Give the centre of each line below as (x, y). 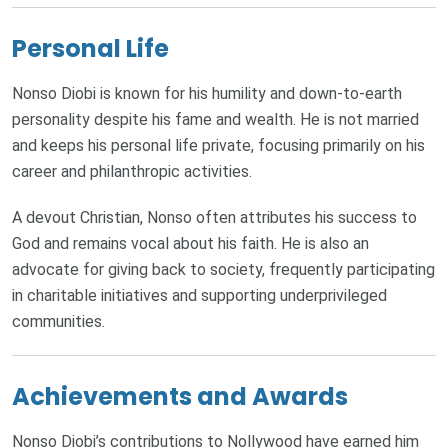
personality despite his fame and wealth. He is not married (215, 120)
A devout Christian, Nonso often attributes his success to (214, 218)
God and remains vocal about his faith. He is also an (190, 244)
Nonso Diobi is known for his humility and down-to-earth (207, 94)
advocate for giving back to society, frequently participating (223, 270)
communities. (58, 322)
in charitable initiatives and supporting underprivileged (199, 296)
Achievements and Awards (180, 397)
